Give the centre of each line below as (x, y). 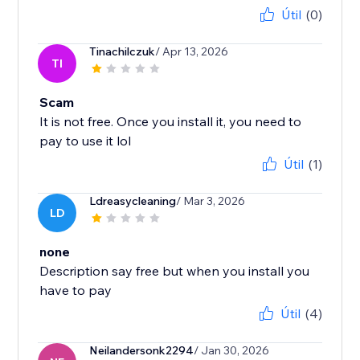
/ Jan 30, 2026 (232, 351)
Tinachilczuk (123, 52)
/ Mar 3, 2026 (211, 201)
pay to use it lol (86, 141)
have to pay (76, 290)
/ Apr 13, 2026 (192, 52)
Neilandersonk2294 (142, 351)
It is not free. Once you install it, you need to (171, 122)
